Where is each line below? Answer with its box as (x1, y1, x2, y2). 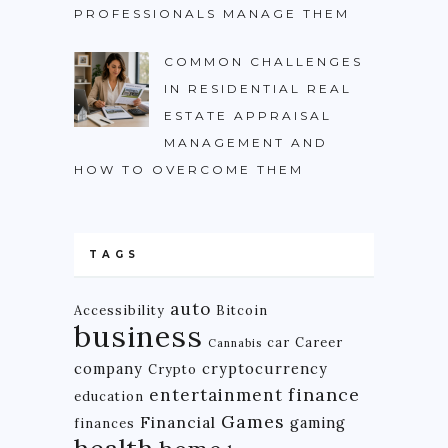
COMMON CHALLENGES (164, 54, 363, 70)
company (74, 360, 143, 379)
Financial (140, 412, 216, 433)
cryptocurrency (202, 360, 328, 379)
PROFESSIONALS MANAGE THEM (74, 6, 350, 22)
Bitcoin (216, 302, 268, 319)
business (74, 317, 203, 356)
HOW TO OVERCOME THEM (74, 162, 304, 178)
